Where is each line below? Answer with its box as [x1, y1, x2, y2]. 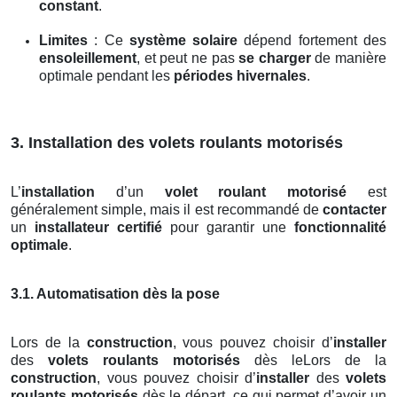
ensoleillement [39, 51, 136, 66]
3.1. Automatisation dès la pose [11, 286, 220, 302]
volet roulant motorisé [164, 184, 347, 200]
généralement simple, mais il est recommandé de [11, 202, 323, 218]
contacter [323, 202, 386, 218]
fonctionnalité [294, 220, 386, 236]
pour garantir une [162, 220, 294, 236]
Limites [39, 33, 88, 49]
